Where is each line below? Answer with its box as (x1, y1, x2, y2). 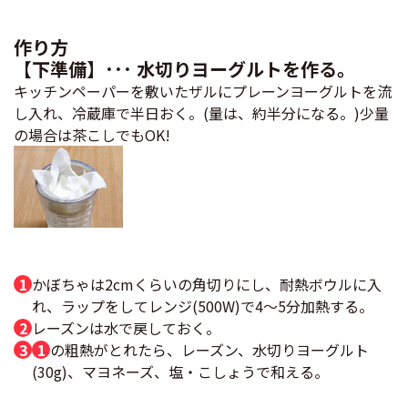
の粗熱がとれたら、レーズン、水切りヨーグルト (50, 338, 369, 361)
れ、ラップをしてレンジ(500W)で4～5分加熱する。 (32, 294, 373, 317)
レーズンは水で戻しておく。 (32, 316, 220, 339)
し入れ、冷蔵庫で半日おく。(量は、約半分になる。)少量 (14, 101, 389, 124)
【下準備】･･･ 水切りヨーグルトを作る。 (14, 55, 355, 82)
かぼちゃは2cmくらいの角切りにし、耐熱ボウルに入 (32, 272, 382, 295)
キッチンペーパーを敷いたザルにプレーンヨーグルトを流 (14, 79, 392, 102)
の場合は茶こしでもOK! (14, 123, 170, 146)
